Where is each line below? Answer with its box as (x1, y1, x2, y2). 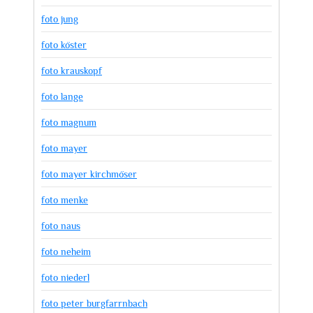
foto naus (41, 219, 80, 231)
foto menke (41, 194, 88, 205)
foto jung (41, 13, 78, 24)
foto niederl (41, 271, 89, 283)
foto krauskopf (41, 64, 102, 76)
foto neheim (41, 245, 91, 257)
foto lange (41, 90, 83, 102)
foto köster (41, 38, 87, 50)
